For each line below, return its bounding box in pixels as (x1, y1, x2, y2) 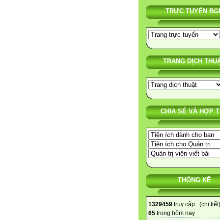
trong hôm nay (155, 210, 195, 217)
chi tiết (201, 201, 219, 208)
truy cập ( (172, 201, 201, 208)
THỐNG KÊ (177, 176, 211, 184)
